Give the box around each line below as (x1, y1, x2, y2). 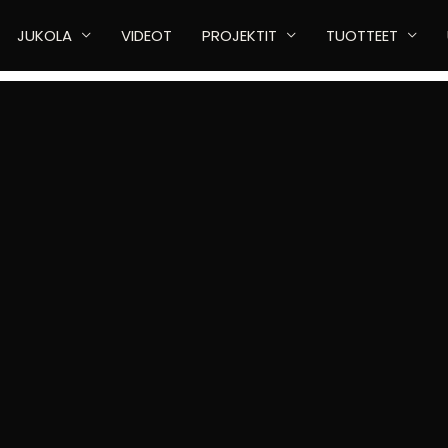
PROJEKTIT (201, 24, 277, 46)
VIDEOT (120, 24, 172, 46)
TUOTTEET (325, 24, 398, 46)
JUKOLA (16, 24, 72, 46)
